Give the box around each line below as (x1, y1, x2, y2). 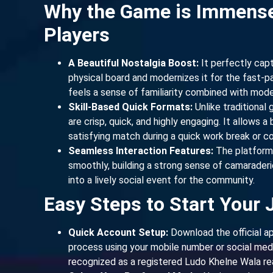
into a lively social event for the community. (68, 174, 255, 186)
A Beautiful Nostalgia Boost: (68, 57, 199, 69)
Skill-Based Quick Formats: (68, 101, 193, 113)
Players (44, 23, 110, 46)
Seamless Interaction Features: (68, 144, 213, 157)
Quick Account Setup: (68, 226, 168, 238)
